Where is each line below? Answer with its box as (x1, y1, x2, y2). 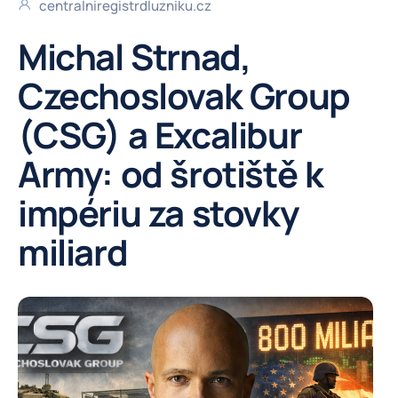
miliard (18, 227, 128, 276)
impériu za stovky (18, 188, 298, 237)
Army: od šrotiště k (18, 149, 323, 198)
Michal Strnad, (18, 32, 251, 81)
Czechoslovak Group (18, 71, 350, 120)
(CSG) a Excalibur (18, 110, 302, 159)
